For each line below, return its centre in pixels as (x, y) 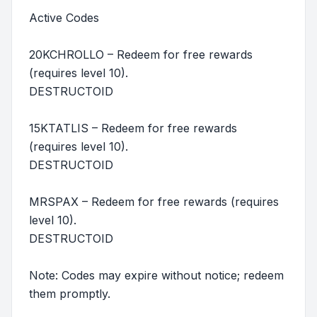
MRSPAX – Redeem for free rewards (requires (154, 202)
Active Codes (64, 18)
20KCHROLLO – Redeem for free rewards (141, 54)
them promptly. (70, 294)
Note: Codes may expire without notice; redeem (156, 275)
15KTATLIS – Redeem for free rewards (133, 128)
